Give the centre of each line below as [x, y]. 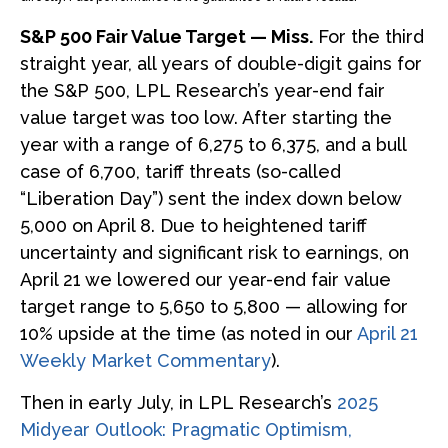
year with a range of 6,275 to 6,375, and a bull [213, 144]
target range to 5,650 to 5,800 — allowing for [214, 306]
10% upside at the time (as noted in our [188, 333]
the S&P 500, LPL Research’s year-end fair [202, 90]
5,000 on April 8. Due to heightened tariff [193, 225]
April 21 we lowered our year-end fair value [205, 279]
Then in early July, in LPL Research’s [178, 402]
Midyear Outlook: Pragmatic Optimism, [186, 429]
